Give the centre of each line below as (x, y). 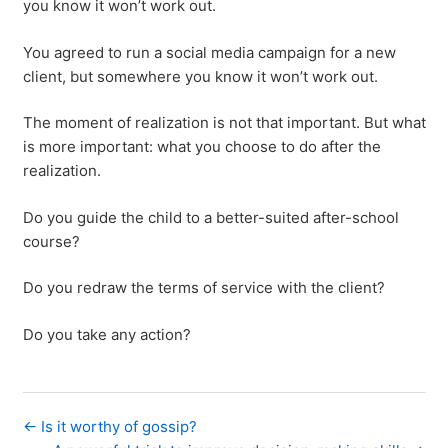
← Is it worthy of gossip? (109, 426)
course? (51, 241)
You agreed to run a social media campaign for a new (209, 52)
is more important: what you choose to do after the (201, 146)
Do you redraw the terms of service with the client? (203, 287)
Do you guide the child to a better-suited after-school (210, 217)
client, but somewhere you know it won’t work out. (200, 76)
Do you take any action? (106, 334)
